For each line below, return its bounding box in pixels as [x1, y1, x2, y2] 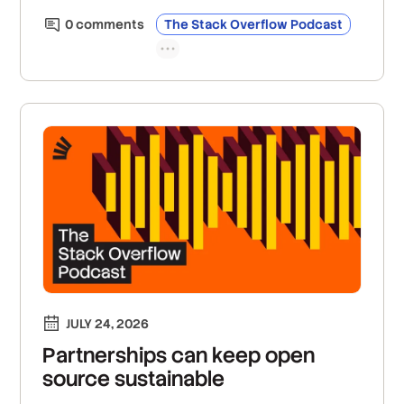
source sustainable [42, 364, 225, 392]
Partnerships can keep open [42, 341, 316, 369]
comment [73, 16, 138, 33]
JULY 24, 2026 [66, 315, 150, 332]
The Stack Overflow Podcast [164, 16, 344, 33]
